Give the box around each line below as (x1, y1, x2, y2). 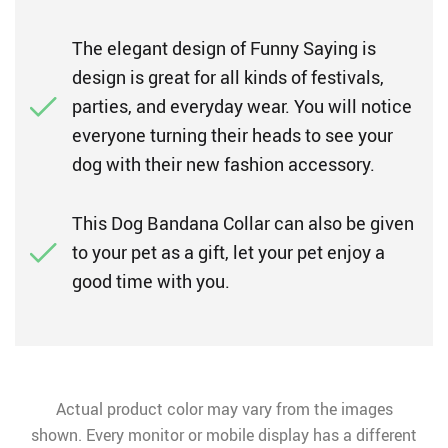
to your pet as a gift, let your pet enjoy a (72, 240, 385, 264)
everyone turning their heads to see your (72, 123, 393, 147)
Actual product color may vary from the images (55, 398, 393, 420)
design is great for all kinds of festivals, (72, 65, 384, 89)
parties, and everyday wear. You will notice (72, 94, 412, 118)
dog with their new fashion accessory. (72, 152, 375, 176)
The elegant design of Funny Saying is (72, 36, 376, 60)
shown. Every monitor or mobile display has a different (31, 424, 417, 446)
